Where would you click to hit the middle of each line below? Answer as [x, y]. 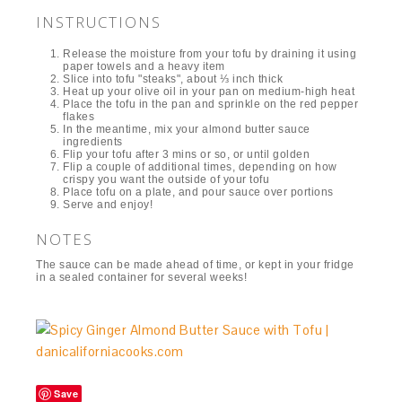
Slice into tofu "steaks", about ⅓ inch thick [173, 79]
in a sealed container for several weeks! [142, 277]
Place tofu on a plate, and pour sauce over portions [198, 192]
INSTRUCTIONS [99, 22]
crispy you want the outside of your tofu [166, 179]
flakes [79, 116]
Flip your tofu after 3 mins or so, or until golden [187, 154]
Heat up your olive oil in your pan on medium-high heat [209, 91]
